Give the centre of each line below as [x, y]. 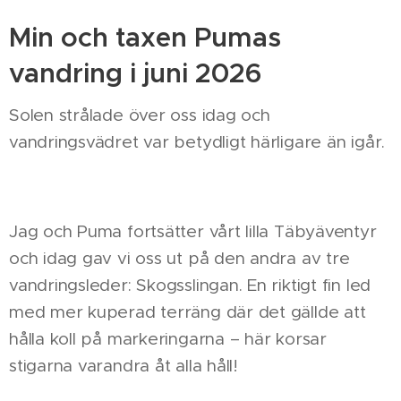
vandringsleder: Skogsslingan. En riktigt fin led [190, 286]
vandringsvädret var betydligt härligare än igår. [197, 142]
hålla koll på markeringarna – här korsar [168, 339]
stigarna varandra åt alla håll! [124, 366]
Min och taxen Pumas [145, 38]
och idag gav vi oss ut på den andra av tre [179, 259]
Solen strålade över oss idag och [140, 115]
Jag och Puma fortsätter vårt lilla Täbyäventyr [193, 232]
